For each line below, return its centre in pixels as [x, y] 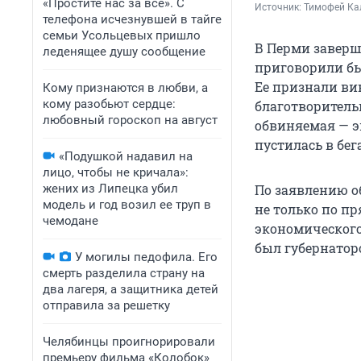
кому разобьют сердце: [109, 104]
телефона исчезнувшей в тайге [132, 19]
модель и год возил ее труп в [127, 205]
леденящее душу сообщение [124, 52]
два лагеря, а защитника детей [131, 289]
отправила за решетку [106, 305]
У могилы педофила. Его [146, 257]
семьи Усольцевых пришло [122, 35]
